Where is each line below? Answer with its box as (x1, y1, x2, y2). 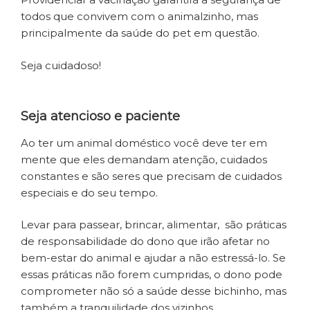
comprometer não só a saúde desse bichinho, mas (21, 284, 286, 298)
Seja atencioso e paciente (21, 109, 180, 125)
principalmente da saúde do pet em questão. (21, 26, 262, 40)
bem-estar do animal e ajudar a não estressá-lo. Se (21, 251, 286, 265)
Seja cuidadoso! (21, 58, 101, 72)
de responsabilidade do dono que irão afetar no (21, 235, 270, 248)
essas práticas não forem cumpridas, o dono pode (21, 268, 282, 282)
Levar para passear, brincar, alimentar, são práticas (21, 218, 286, 232)
